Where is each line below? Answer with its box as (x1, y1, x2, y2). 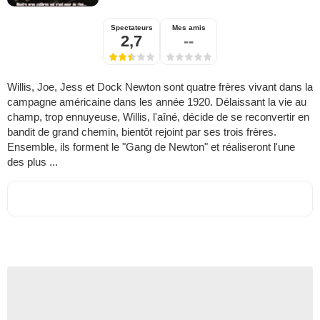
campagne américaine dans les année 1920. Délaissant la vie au (7, 96, 306, 109)
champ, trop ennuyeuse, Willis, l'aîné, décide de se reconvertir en (7, 111, 309, 124)
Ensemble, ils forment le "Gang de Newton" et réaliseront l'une (7, 141, 295, 154)
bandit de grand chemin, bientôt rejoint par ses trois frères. (7, 126, 276, 139)
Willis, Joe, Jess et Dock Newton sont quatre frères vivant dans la (7, 81, 313, 94)
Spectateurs (110, 24, 153, 32)
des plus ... (7, 156, 58, 169)
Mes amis (171, 24, 206, 32)
